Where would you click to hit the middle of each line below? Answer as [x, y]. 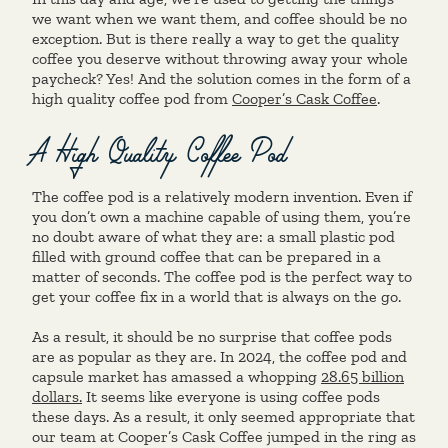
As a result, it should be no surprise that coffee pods [212, 336]
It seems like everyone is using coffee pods [231, 396]
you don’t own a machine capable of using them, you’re [221, 216]
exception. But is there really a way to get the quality [215, 38]
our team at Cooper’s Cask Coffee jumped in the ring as [224, 436]
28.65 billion [362, 376]
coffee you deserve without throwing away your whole [220, 58]
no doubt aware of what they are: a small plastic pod [213, 236]
